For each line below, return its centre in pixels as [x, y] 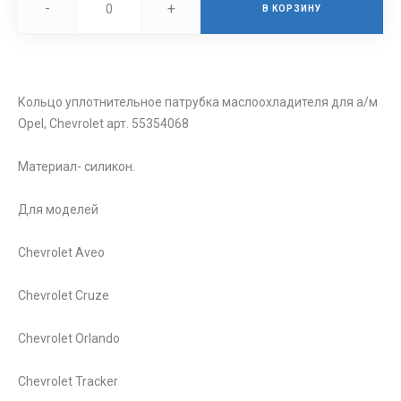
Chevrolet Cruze [64, 295]
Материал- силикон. [77, 166]
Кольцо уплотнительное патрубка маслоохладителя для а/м [198, 102]
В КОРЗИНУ [292, 8]
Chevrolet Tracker [68, 381]
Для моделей [58, 209]
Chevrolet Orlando [69, 338]
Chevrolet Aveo [61, 252]
